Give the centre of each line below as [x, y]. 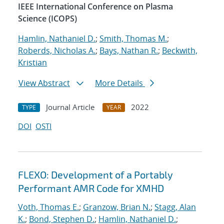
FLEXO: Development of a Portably [95, 175]
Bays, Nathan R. [129, 51]
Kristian [32, 63]
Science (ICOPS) [47, 19]
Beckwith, [180, 51]
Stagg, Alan [175, 207]
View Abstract [44, 83]
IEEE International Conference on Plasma [95, 7]
